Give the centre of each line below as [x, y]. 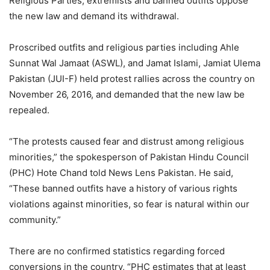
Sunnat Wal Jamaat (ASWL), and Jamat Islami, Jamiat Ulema [135, 63]
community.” [35, 220]
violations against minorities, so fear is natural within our [129, 204]
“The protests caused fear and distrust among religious [127, 142]
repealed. [29, 110]
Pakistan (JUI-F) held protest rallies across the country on [132, 79]
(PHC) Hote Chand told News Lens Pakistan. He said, [121, 173]
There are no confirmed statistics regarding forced [117, 251]
